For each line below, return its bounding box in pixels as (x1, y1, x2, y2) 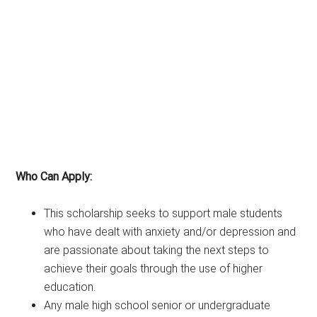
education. (44, 279, 97, 294)
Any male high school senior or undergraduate (44, 298, 271, 312)
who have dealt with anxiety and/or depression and (44, 224, 296, 238)
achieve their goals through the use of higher (44, 261, 263, 275)
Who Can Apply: (16, 169, 93, 183)
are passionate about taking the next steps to (44, 243, 270, 257)
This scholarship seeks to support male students (44, 206, 283, 220)
